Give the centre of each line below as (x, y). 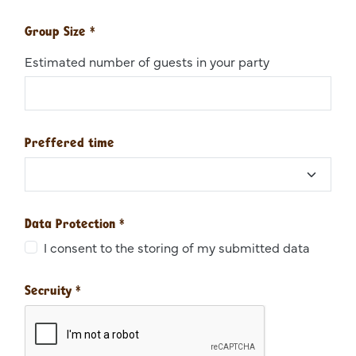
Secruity (50, 290)
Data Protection (72, 224)
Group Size (57, 31)
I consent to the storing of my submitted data (177, 248)
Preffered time (70, 143)
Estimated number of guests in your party (147, 62)
